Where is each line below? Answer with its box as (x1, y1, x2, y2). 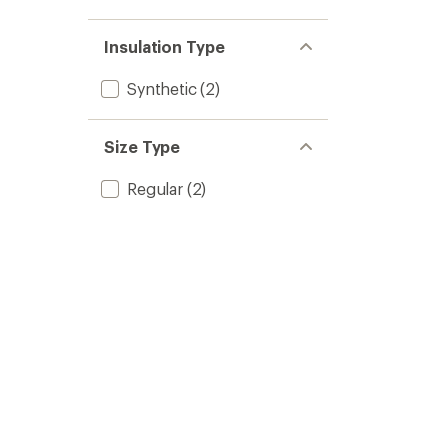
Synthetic (127, 79, 197, 98)
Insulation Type (104, 37, 225, 56)
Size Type (104, 137, 181, 156)
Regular (127, 179, 183, 198)
